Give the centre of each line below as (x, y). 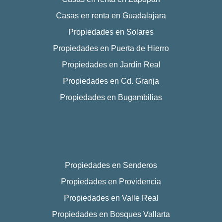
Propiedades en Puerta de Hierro (111, 48)
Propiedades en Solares (111, 32)
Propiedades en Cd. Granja (111, 81)
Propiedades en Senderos (111, 165)
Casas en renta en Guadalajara (111, 15)
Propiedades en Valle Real (111, 198)
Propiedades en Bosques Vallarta (111, 214)
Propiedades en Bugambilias (111, 97)
